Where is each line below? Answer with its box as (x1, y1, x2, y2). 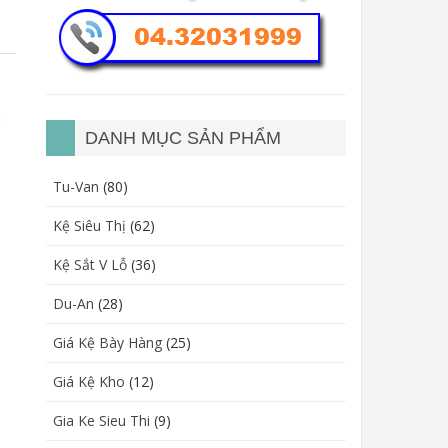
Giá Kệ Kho (53, 372, 125, 391)
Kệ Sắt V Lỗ (53, 255, 127, 274)
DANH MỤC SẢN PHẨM (85, 128, 281, 148)
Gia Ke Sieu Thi (53, 411, 150, 430)
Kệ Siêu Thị (53, 216, 126, 235)
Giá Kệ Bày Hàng (53, 333, 162, 352)
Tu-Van (53, 177, 99, 196)
